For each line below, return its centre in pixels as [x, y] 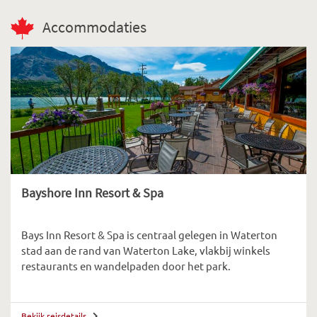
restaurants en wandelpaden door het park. [126, 266]
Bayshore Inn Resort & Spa [92, 193]
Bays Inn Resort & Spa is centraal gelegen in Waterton [149, 235]
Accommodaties [94, 28]
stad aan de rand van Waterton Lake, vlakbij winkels [146, 250]
